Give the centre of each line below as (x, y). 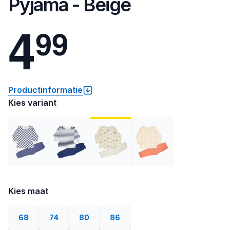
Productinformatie (45, 90)
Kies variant (32, 103)
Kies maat (28, 191)
